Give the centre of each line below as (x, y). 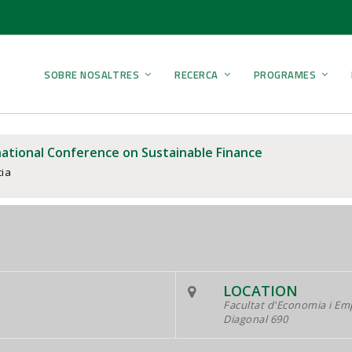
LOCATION (260, 291)
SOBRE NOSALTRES (92, 74)
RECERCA (196, 74)
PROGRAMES (285, 74)
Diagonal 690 (256, 319)
